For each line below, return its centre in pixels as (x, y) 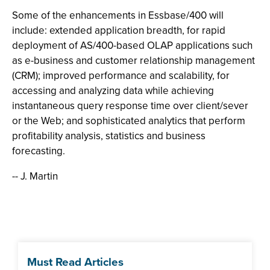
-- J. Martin (35, 176)
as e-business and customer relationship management (133, 61)
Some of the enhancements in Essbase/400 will (118, 15)
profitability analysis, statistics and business (109, 136)
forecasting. (39, 151)
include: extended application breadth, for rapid (119, 30)
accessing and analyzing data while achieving (113, 91)
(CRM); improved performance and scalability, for (121, 76)
